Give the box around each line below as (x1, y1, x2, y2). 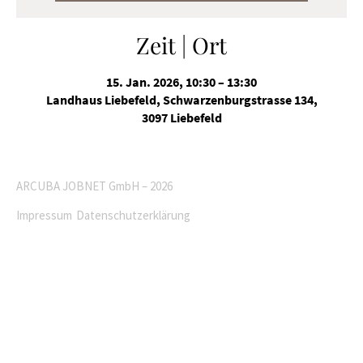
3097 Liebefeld (141, 109, 222, 126)
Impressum (16, 207, 72, 223)
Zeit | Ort (136, 30, 227, 60)
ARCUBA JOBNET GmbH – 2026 (16, 178, 173, 194)
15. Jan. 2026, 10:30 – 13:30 (106, 74, 257, 90)
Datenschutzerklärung (76, 207, 191, 223)
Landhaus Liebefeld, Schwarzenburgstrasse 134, (45, 92, 318, 108)
